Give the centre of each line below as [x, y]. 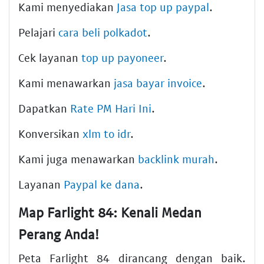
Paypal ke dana [102, 184]
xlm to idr [106, 133]
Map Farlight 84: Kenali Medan [110, 212]
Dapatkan [44, 108]
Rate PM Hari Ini [111, 108]
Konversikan [50, 133]
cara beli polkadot [103, 32]
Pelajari [38, 32]
